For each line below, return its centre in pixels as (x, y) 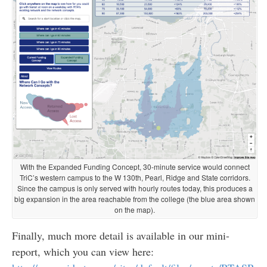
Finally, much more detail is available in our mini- (120, 235)
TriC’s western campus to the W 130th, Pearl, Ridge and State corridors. (135, 177)
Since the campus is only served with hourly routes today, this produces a (135, 188)
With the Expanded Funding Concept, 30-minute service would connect (135, 166)
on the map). (135, 209)
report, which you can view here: (83, 251)
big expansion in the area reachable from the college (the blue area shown (135, 198)
